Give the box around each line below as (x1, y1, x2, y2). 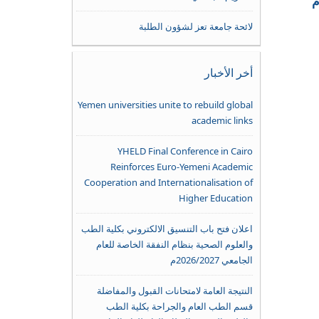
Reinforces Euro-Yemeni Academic (110, 160, 253, 173)
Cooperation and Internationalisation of (83, 176, 253, 189)
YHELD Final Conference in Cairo (117, 145, 253, 157)
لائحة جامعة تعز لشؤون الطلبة (138, 20, 253, 33)
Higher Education (178, 192, 253, 204)
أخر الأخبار (204, 65, 253, 80)
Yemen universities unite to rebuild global (77, 98, 253, 111)
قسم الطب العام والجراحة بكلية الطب (105, 300, 253, 313)
